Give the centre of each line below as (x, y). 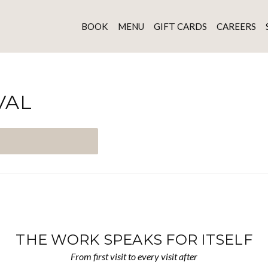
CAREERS (236, 26)
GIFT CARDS (180, 26)
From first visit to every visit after (134, 256)
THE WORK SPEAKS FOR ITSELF (134, 240)
